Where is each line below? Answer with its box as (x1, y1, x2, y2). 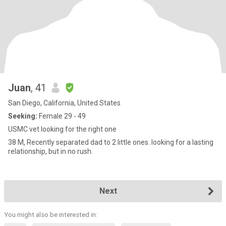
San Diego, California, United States (8, 99, 121, 107)
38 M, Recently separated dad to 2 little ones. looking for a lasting (8, 138, 213, 146)
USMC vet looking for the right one (8, 125, 117, 133)
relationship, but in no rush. (8, 147, 93, 155)
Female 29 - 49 (37, 112, 86, 120)
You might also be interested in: (4, 211, 97, 218)
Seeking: (8, 112, 37, 120)
